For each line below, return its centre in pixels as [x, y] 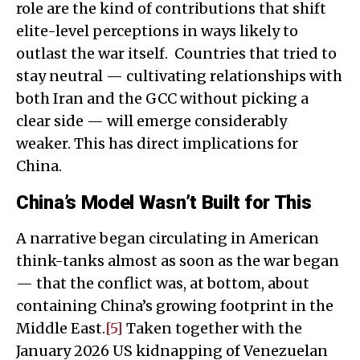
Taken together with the [213, 328]
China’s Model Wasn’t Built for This [164, 202]
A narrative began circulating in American [168, 238]
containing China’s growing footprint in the [175, 305]
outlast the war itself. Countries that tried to [176, 53]
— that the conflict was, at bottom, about [163, 283]
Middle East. [61, 328]
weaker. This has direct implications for [157, 143]
